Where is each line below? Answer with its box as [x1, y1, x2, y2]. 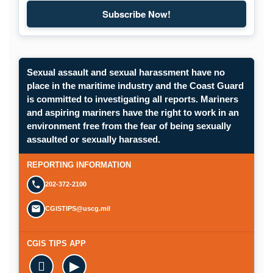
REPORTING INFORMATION [26, 160, 131, 169]
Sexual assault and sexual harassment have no [26, 66, 225, 77]
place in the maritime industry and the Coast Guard [26, 80, 244, 91]
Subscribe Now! [102, 7, 171, 21]
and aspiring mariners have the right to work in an [26, 107, 239, 118]
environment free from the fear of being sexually [26, 120, 231, 131]
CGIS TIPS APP [26, 239, 86, 248]
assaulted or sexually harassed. [26, 133, 160, 144]
